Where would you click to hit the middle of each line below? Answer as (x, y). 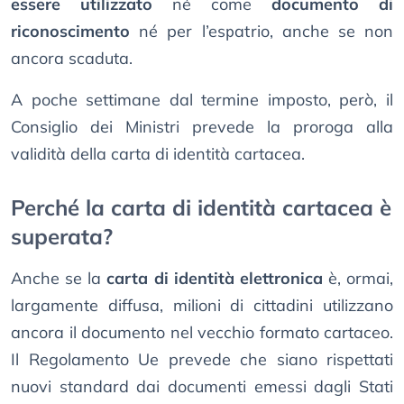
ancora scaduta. (72, 59)
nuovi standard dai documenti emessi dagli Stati (202, 387)
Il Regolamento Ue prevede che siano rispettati (202, 360)
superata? (62, 237)
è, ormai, (358, 279)
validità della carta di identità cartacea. (158, 154)
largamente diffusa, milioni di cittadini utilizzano (202, 306)
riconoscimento (70, 32)
